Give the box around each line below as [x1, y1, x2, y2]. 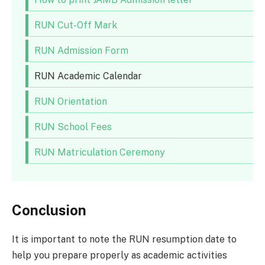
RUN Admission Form [34, 44, 128, 56]
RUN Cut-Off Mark [34, 19, 117, 31]
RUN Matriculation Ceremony [34, 146, 165, 158]
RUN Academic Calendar [34, 70, 142, 82]
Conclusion [12, 202, 86, 219]
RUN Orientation [34, 95, 107, 107]
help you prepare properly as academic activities [12, 250, 227, 261]
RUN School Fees [34, 121, 112, 132]
